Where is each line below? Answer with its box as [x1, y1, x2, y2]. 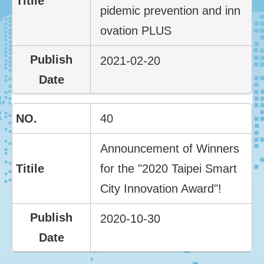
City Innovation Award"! [100, 181, 222, 195]
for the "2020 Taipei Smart [100, 161, 237, 175]
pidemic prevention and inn [100, 4, 241, 17]
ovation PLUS [100, 24, 172, 37]
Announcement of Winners [100, 141, 240, 155]
